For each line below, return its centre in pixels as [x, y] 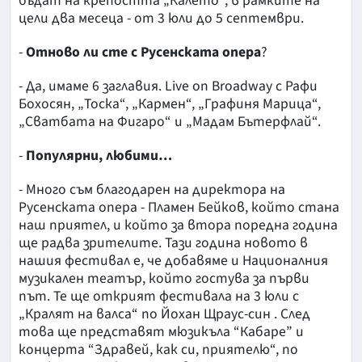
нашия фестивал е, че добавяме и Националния [173, 261]
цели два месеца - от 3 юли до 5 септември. [161, 19]
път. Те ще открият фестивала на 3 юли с [159, 297]
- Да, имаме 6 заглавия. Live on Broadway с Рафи [168, 86]
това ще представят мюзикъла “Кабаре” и [161, 332]
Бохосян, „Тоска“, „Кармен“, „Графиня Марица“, [170, 104]
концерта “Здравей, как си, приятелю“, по [158, 350]
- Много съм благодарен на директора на [152, 190]
